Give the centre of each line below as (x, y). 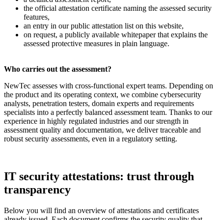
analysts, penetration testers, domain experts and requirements (99, 103)
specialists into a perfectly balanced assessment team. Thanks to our (108, 112)
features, (37, 17)
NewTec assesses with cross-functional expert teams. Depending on (109, 85)
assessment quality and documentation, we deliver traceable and (102, 130)
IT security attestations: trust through (99, 176)
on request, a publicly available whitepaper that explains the (116, 34)
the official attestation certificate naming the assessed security (118, 8)
